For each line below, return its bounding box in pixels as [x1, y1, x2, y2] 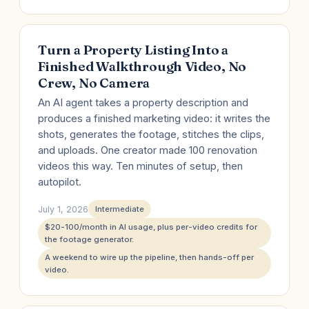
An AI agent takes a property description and [38, 97, 248, 109]
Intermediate [95, 204, 144, 214]
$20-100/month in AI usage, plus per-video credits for [45, 222, 257, 232]
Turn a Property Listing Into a [38, 41, 229, 58]
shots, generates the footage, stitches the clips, [38, 128, 264, 141]
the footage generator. [45, 235, 134, 244]
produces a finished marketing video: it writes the [38, 112, 270, 125]
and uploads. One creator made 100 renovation [38, 144, 257, 157]
